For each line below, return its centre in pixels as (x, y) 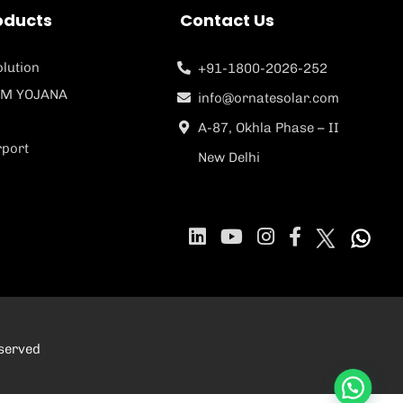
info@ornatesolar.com (268, 99)
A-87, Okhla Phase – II (268, 128)
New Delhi (228, 158)
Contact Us (227, 21)
